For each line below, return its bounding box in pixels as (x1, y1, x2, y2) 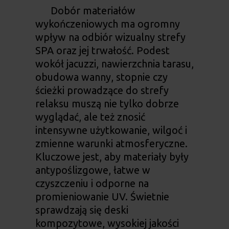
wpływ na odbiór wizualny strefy (35, 31, 186, 43)
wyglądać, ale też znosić (35, 111, 145, 123)
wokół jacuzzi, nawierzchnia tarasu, (35, 58, 194, 70)
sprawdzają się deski (35, 204, 128, 216)
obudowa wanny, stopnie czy (35, 71, 168, 83)
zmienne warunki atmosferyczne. (35, 138, 188, 150)
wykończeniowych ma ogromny (35, 18, 180, 30)
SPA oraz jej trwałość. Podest (35, 44, 170, 57)
